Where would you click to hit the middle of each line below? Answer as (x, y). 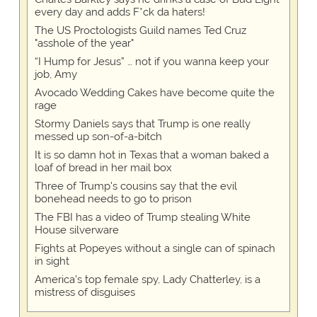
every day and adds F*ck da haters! (120, 12)
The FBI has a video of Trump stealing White (142, 218)
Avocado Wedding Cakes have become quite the (154, 93)
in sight (52, 261)
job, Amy (56, 75)
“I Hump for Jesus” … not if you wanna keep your (151, 62)
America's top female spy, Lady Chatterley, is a (147, 280)
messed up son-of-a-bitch (98, 137)
